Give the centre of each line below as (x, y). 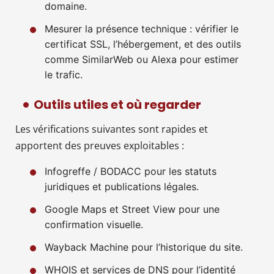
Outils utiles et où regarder (117, 104)
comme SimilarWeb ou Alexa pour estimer (142, 59)
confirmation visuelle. (94, 224)
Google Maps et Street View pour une (132, 209)
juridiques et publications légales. (122, 186)
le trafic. (64, 74)
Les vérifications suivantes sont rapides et (112, 129)
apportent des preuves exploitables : (100, 145)
